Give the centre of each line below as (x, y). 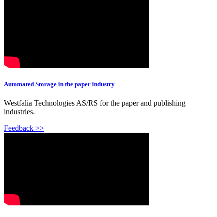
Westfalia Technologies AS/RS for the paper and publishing (95, 103)
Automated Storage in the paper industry (59, 84)
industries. (19, 112)
